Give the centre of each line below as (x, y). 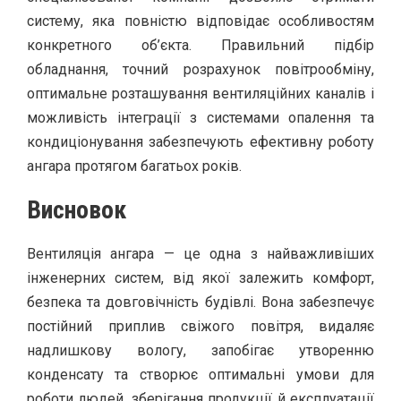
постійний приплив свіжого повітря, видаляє (200, 326)
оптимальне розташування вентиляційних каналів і (200, 93)
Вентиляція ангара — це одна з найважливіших (200, 253)
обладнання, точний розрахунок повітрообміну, (200, 69)
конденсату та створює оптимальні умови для (200, 374)
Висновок (77, 209)
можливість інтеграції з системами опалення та (200, 117)
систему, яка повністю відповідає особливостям (200, 21)
